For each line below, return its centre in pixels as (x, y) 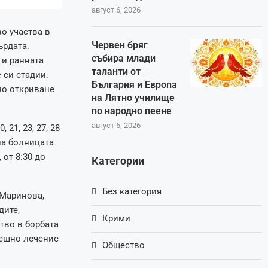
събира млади (124, 59)
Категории (118, 161)
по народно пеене (132, 111)
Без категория (132, 192)
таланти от (116, 72)
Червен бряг (120, 45)
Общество (124, 246)
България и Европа (135, 85)
